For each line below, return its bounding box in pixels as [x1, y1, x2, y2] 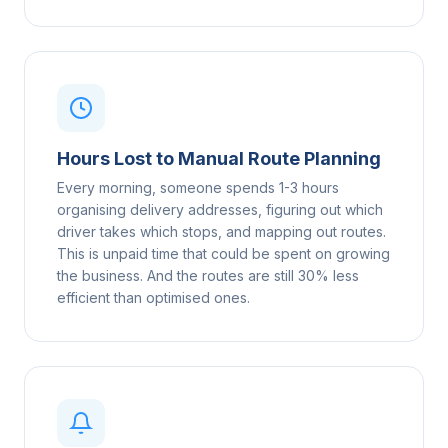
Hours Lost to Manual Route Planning [57, 147, 381, 169]
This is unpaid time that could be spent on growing [57, 244, 390, 262]
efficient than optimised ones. [57, 288, 250, 306]
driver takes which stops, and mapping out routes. [57, 222, 386, 240]
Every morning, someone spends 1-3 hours [57, 178, 339, 196]
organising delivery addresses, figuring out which [57, 200, 383, 218]
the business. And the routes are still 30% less [57, 266, 359, 284]
